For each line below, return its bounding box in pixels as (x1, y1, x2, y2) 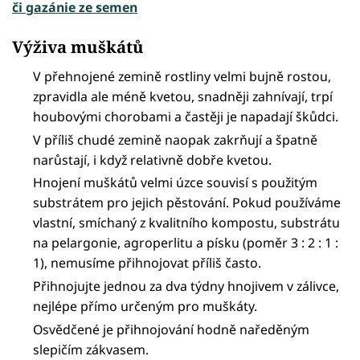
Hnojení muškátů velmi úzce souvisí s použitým (33, 174, 318, 192)
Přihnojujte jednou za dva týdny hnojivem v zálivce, (33, 277, 340, 296)
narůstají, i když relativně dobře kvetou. (33, 150, 272, 169)
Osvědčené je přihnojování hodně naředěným (33, 320, 310, 338)
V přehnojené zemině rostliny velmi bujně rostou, (33, 67, 332, 85)
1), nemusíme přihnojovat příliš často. (33, 254, 262, 272)
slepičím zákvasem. (33, 340, 149, 358)
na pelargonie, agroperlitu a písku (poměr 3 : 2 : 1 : (33, 234, 339, 252)
